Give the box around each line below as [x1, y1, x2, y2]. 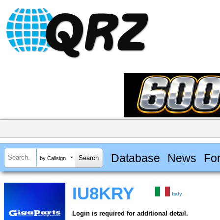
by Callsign [40, 155, 66, 161]
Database [110, 151, 160, 165]
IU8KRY [72, 184, 134, 203]
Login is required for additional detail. [72, 210, 188, 218]
